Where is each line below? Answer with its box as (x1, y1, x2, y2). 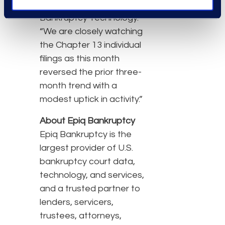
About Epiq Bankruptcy (40, 116, 135, 126)
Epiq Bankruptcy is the (40, 130, 132, 140)
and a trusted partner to (40, 184, 141, 194)
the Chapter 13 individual (40, 40, 141, 50)
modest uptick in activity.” (40, 94, 143, 104)
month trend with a (40, 81, 117, 91)
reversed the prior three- (40, 67, 142, 77)
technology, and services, (40, 170, 144, 180)
